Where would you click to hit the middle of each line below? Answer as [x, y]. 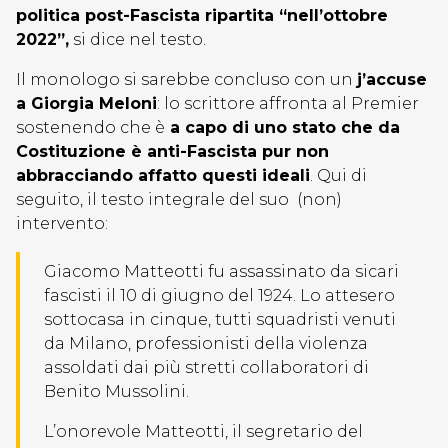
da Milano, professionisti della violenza [206, 343]
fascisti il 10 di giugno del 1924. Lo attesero [219, 295]
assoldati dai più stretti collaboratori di [206, 367]
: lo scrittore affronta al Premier [288, 103]
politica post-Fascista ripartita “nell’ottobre [202, 15]
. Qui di [338, 175]
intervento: [62, 223]
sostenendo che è [90, 127]
